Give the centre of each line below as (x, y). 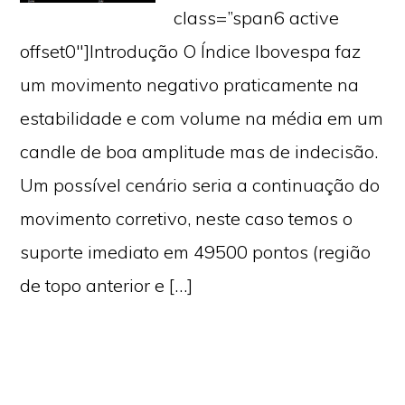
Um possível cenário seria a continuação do (200, 185)
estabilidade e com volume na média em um (202, 118)
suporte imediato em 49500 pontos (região (196, 252)
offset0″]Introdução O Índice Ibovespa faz (191, 51)
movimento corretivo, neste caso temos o (187, 218)
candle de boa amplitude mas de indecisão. (199, 151)
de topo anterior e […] (107, 285)
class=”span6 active (257, 18)
